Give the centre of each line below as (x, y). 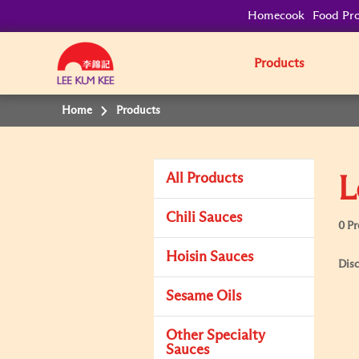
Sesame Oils (204, 296)
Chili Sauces (204, 218)
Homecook (276, 16)
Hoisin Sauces (210, 257)
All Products (204, 179)
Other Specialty (216, 336)
